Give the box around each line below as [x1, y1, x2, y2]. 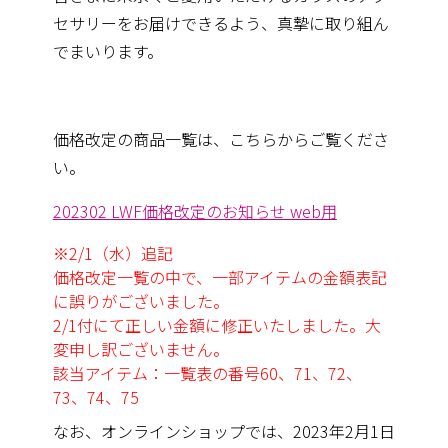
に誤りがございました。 [52, 288, 229, 313]
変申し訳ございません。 [52, 336, 229, 361]
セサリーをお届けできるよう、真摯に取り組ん [52, 10, 389, 35]
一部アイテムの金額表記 [211, 264, 387, 289]
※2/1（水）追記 [52, 240, 173, 265]
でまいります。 [52, 38, 163, 63]
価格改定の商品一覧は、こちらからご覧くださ [52, 126, 389, 151]
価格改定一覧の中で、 [52, 264, 212, 289]
